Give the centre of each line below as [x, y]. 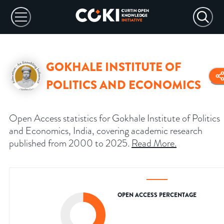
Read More [153, 143]
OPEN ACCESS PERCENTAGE [157, 195]
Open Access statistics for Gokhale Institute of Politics [114, 118]
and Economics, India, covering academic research [106, 131]
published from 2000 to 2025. [69, 143]
